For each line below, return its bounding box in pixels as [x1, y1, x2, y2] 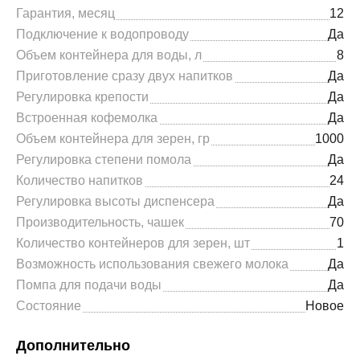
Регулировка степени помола [16, 152, 191, 167]
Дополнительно [16, 337, 130, 354]
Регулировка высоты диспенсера [16, 194, 215, 209]
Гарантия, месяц [16, 6, 115, 21]
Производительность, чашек [16, 215, 184, 230]
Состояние [16, 298, 81, 313]
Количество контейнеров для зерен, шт [16, 235, 250, 251]
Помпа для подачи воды [16, 277, 162, 292]
